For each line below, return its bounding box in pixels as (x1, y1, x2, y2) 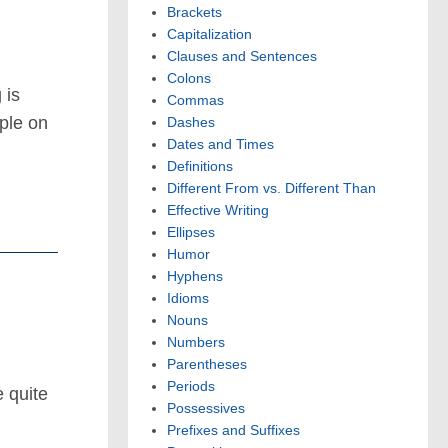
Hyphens (167, 268, 223, 285)
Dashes (167, 114, 215, 131)
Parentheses (167, 356, 247, 373)
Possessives (167, 400, 245, 417)
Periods (167, 378, 215, 395)
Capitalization (167, 26, 252, 43)
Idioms (167, 290, 209, 307)
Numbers (167, 334, 225, 351)
